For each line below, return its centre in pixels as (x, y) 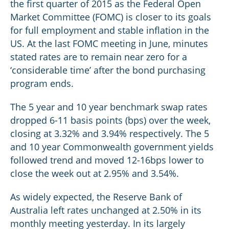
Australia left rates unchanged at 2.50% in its (106, 210)
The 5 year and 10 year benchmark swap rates (109, 107)
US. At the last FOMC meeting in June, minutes (109, 43)
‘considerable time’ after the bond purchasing (108, 70)
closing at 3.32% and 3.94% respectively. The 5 (110, 133)
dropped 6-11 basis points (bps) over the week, (110, 120)
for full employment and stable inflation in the (110, 30)
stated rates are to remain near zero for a (99, 57)
